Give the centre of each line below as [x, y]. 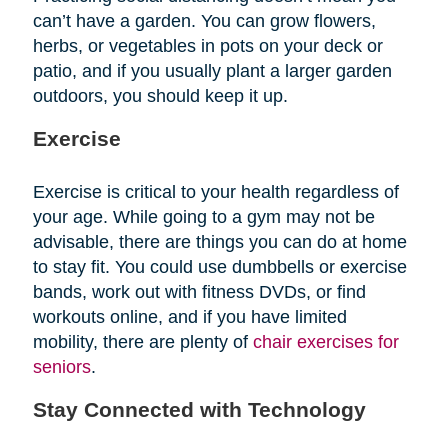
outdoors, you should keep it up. [160, 95]
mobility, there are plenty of [142, 341]
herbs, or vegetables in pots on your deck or [207, 45]
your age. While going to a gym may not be [203, 216]
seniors [61, 366]
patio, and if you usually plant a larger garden [212, 70]
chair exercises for [325, 341]
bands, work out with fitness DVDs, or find [199, 291]
